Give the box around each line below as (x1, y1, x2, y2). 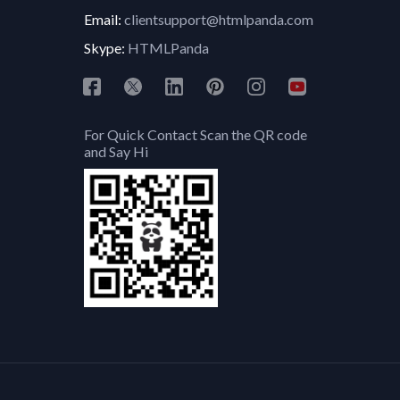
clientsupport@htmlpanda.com (123, 11, 313, 29)
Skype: (83, 39, 128, 57)
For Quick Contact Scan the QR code (83, 125, 307, 143)
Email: (83, 11, 124, 29)
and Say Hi (83, 142, 148, 160)
